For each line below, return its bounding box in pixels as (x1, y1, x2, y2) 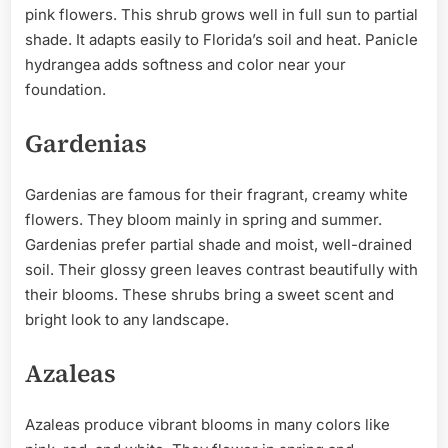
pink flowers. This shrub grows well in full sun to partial (25, 5, 418, 25)
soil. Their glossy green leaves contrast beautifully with (25, 260, 418, 280)
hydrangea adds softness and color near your (25, 55, 346, 75)
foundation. (25, 80, 106, 100)
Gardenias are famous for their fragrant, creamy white (25, 185, 408, 205)
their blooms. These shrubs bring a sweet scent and (25, 285, 394, 305)
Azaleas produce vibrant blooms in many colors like (25, 414, 390, 434)
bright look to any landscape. (25, 310, 229, 330)
